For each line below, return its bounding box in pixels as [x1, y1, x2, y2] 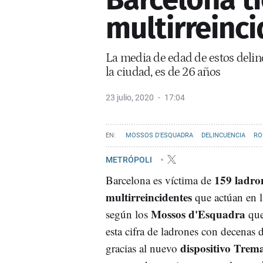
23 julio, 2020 [106, 92, 154, 102]
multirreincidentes [106, 188, 192, 205]
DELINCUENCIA [201, 131, 245, 139]
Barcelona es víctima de [106, 172, 214, 187]
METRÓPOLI [106, 154, 154, 164]
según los [106, 206, 151, 221]
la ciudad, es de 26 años [106, 65, 220, 79]
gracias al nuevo [106, 240, 180, 255]
